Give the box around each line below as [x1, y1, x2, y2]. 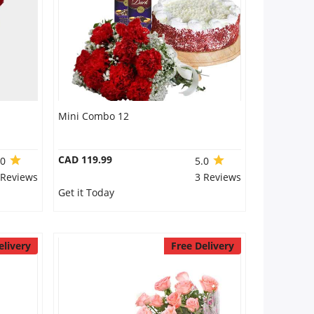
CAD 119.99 [57, 153, 112, 166]
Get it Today [57, 186, 114, 199]
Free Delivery [170, 239, 234, 252]
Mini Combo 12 [57, 109, 129, 123]
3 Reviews [194, 170, 241, 184]
